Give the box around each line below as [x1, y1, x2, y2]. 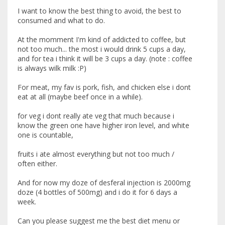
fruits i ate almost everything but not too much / [18, 149, 174, 159]
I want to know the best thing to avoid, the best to [18, 6, 181, 16]
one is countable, [18, 130, 73, 140]
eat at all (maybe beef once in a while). [18, 92, 143, 102]
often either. [18, 159, 57, 169]
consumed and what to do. [18, 16, 105, 26]
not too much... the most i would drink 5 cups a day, [18, 44, 186, 54]
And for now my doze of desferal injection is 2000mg [18, 178, 190, 188]
